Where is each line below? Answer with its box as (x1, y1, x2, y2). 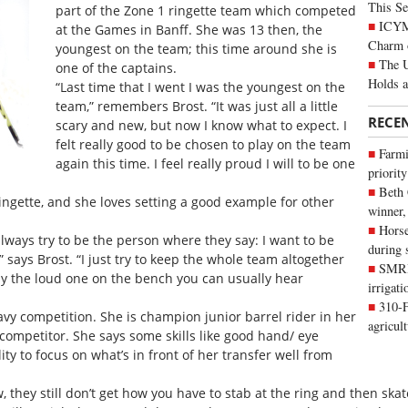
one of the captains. (55, 59, 177, 77)
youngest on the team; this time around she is (55, 40, 337, 58)
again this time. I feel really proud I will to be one (55, 155, 355, 173)
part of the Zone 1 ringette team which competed (55, 2, 356, 20)
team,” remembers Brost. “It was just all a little (55, 97, 338, 116)
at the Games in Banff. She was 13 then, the (55, 21, 322, 39)
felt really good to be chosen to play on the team (55, 136, 351, 154)
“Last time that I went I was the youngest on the (55, 78, 345, 97)
